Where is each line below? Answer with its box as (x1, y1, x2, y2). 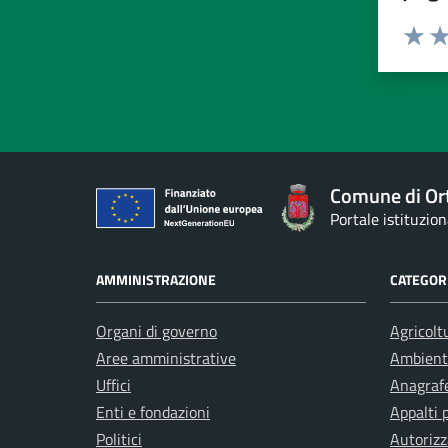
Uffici (96, 373, 131, 397)
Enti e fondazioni (96, 400, 210, 424)
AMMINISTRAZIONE (96, 269, 216, 290)
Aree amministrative (96, 346, 236, 370)
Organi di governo (96, 319, 217, 343)
